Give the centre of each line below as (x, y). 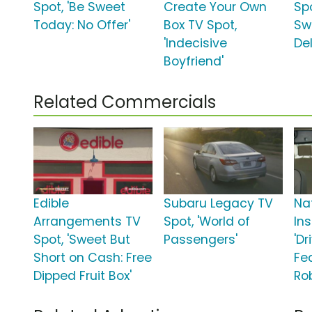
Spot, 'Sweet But (82, 240)
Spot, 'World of (207, 222)
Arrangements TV (87, 222)
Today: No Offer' (82, 25)
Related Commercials (125, 102)
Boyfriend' (194, 62)
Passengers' (201, 240)
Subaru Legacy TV (219, 204)
